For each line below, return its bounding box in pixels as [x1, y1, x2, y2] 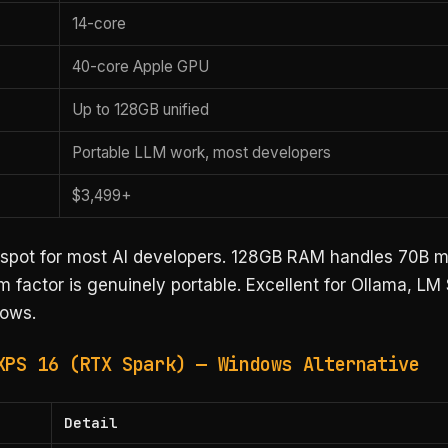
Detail [64, 413, 119, 433]
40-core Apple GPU [72, 56, 210, 76]
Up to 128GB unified [72, 99, 210, 119]
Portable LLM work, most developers [72, 142, 332, 162]
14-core [72, 13, 127, 33]
